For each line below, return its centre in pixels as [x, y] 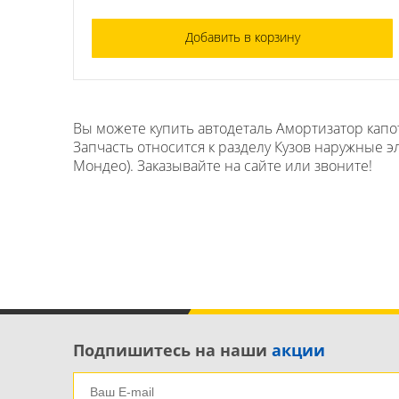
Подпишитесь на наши [172, 350]
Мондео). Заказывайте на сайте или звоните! [223, 165]
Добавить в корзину [242, 37]
